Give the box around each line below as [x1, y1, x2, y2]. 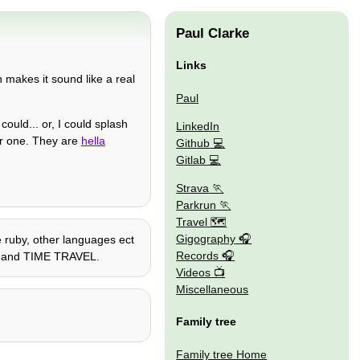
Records [176, 249, 219, 263]
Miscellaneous [176, 283, 249, 297]
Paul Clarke [176, 26, 250, 42]
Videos [176, 266, 211, 280]
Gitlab [176, 153, 207, 166]
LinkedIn [176, 119, 220, 133]
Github [176, 136, 211, 149]
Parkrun [176, 198, 217, 212]
